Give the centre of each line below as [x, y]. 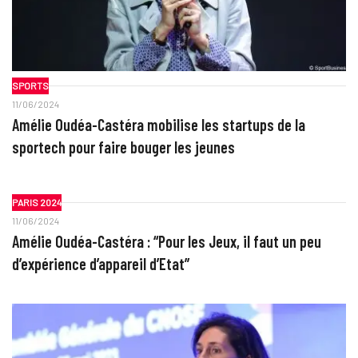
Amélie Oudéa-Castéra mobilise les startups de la [158, 124]
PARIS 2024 [36, 203]
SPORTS [30, 86]
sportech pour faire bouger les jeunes [123, 147]
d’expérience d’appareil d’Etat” [100, 263]
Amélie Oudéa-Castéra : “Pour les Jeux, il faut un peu [166, 241]
